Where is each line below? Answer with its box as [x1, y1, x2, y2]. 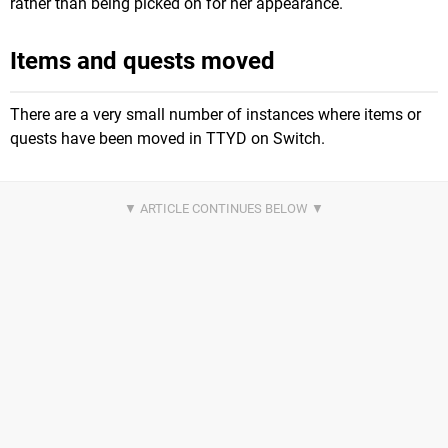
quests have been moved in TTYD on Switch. [10, 128, 325, 148]
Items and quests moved [10, 46, 275, 75]
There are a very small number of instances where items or [10, 104, 421, 124]
